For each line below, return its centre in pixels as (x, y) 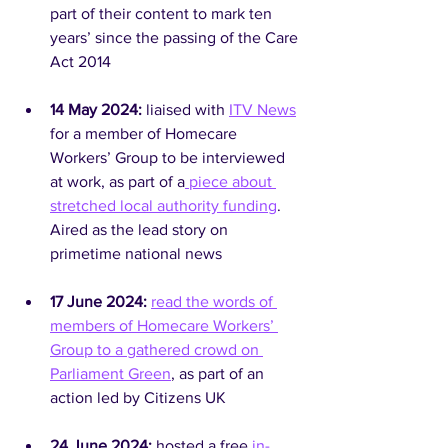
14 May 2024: (98, 109)
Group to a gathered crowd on (156, 349)
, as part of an (219, 373)
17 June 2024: (100, 301)
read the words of (214, 301)
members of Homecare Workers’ (164, 325)
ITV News (262, 109)
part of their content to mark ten (163, 13)
